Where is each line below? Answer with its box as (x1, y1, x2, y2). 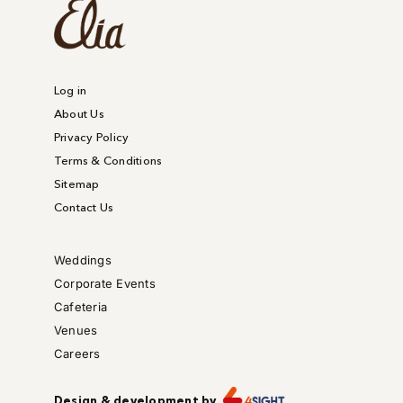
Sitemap (54, 176, 100, 192)
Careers (54, 346, 101, 362)
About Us (54, 106, 104, 121)
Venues (54, 323, 98, 338)
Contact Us (54, 200, 114, 215)
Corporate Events (54, 276, 156, 291)
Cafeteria (54, 300, 108, 315)
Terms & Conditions (54, 153, 163, 168)
